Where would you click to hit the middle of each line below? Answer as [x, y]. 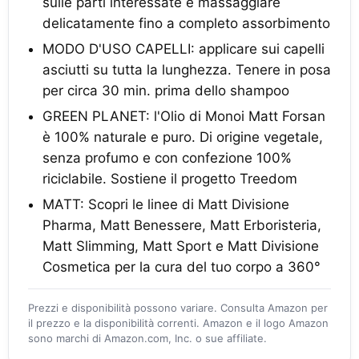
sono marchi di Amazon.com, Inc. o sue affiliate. [147, 338]
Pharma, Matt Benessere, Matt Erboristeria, [182, 225]
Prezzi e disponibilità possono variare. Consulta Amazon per [178, 308]
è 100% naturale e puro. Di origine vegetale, [183, 137]
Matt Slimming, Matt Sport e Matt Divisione [181, 246]
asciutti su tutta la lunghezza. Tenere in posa [187, 70]
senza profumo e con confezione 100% [167, 158]
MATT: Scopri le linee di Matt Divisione [166, 204]
